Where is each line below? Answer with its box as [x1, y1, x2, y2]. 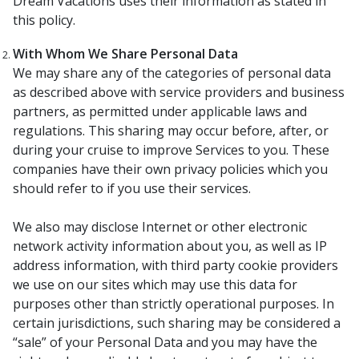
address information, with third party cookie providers [13, 256, 338, 274]
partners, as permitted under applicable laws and [13, 103, 307, 120]
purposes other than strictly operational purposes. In [13, 295, 334, 313]
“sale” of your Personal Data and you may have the [13, 333, 317, 351]
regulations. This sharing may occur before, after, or [13, 122, 329, 139]
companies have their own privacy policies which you [13, 160, 328, 178]
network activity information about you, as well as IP [13, 237, 327, 255]
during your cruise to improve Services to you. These [13, 141, 329, 159]
